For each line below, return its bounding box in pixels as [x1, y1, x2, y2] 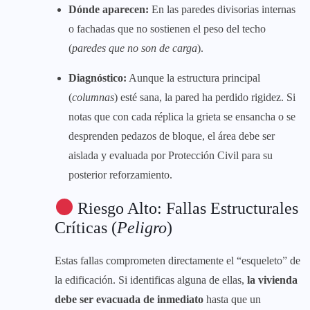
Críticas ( [55, 218, 117, 237]
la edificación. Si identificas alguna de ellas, [55, 273, 247, 286]
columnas [72, 91, 114, 103]
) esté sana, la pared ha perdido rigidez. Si [114, 91, 295, 103]
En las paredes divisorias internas [149, 3, 295, 15]
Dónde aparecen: [69, 3, 149, 15]
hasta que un [203, 293, 261, 305]
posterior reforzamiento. [69, 168, 172, 181]
